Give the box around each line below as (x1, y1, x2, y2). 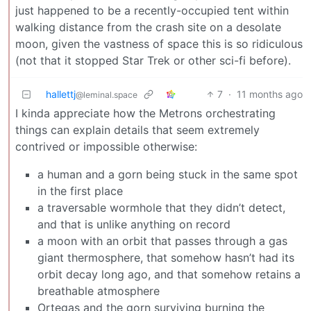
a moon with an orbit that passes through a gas (37, 234, 287, 249)
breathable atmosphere (37, 284, 160, 299)
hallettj (46, 88, 76, 101)
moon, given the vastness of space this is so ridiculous (15, 37, 303, 51)
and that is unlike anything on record (37, 217, 230, 232)
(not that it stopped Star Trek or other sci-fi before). (15, 53, 291, 68)
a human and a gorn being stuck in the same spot (37, 167, 298, 182)
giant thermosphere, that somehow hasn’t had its (37, 251, 294, 265)
